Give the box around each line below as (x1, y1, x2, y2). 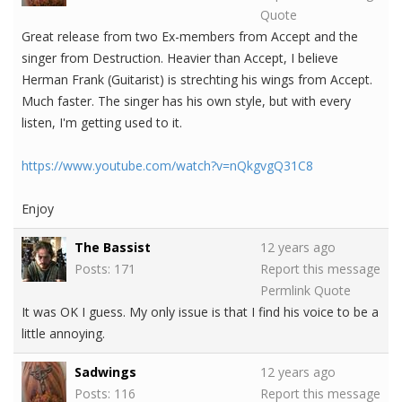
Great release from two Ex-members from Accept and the (22, 28, 358, 46)
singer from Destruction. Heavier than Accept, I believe (22, 49, 338, 67)
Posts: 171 (74, 260, 135, 278)
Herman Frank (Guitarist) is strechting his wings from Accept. (22, 71, 372, 89)
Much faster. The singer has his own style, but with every (22, 92, 351, 110)
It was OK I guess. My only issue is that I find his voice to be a (22, 303, 379, 321)
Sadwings (74, 363, 136, 381)
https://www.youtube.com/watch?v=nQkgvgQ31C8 (22, 157, 313, 175)
